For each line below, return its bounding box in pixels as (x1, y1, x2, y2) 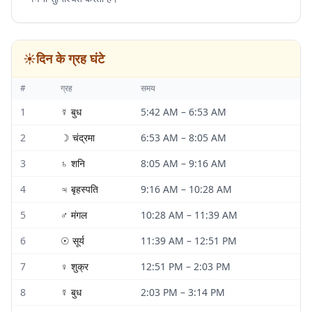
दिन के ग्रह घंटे (36, 50, 104, 67)
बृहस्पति (71, 182, 98, 196)
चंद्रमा (72, 131, 95, 144)
